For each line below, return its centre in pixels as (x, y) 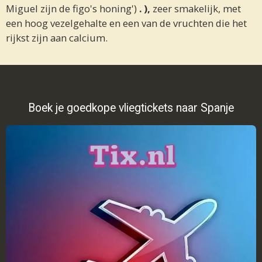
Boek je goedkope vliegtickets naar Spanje (131, 108)
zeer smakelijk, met (196, 9)
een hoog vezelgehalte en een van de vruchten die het (126, 23)
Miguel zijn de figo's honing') (73, 9)
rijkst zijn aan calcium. (57, 38)
